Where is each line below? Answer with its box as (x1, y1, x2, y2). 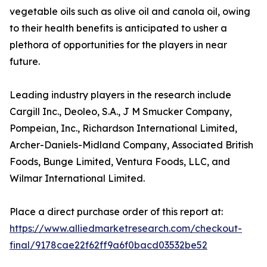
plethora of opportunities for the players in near (10, 39, 227, 51)
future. (10, 55, 40, 68)
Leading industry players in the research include (10, 89, 231, 101)
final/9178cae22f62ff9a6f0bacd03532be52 (10, 239, 207, 252)
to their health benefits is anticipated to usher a (10, 22, 227, 35)
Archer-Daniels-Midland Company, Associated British (10, 139, 253, 151)
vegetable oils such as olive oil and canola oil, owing (10, 5, 250, 18)
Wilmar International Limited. (10, 172, 145, 185)
